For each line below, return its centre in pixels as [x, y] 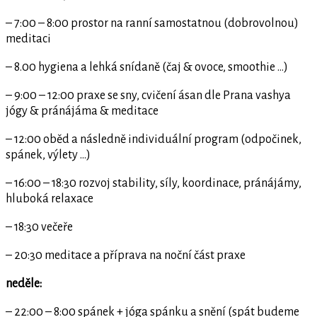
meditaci [28, 39]
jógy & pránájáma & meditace [82, 111]
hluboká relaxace [50, 198]
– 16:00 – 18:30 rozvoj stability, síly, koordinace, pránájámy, [154, 183]
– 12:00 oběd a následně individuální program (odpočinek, [154, 139]
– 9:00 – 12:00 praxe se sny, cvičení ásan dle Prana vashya [148, 95]
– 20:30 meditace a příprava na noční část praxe [126, 255]
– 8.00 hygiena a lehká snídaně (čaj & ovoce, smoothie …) [147, 67]
